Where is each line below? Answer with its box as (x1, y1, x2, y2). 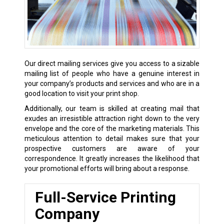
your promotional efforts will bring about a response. (24, 164, 189, 173)
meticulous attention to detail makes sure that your (24, 134, 200, 143)
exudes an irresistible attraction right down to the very (24, 114, 200, 123)
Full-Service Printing (34, 188, 176, 206)
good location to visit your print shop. (24, 89, 139, 98)
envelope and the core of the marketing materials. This (24, 124, 200, 133)
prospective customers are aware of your (24, 144, 200, 153)
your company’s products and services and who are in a (24, 79, 200, 88)
